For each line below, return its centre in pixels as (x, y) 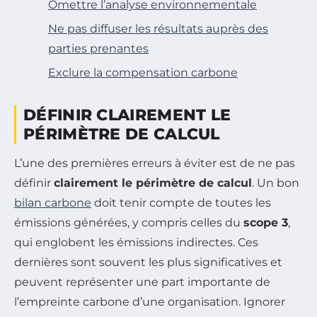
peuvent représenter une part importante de (142, 282)
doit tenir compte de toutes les (181, 202)
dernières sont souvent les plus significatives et (148, 262)
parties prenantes (98, 48)
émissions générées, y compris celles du (129, 222)
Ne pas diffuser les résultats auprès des (158, 28)
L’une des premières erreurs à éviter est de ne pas (155, 163)
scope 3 (266, 222)
